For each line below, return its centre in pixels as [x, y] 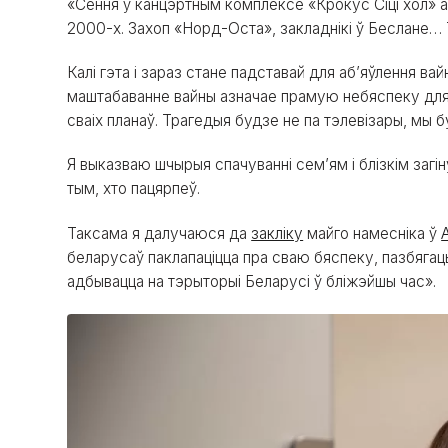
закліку [277, 233]
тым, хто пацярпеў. [134, 189]
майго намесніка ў [372, 233]
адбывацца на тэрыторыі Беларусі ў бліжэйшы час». [252, 281]
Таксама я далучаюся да [159, 233]
